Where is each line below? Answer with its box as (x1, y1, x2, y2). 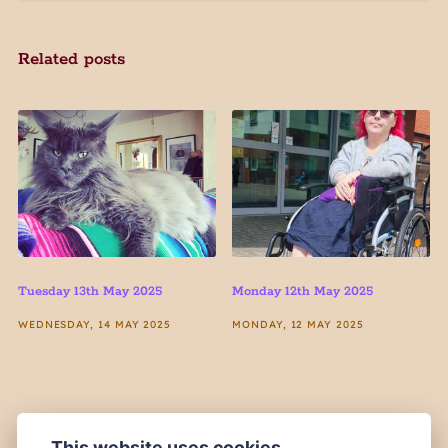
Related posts (17, 49, 125, 71)
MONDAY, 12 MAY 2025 (232, 317, 364, 331)
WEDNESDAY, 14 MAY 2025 (17, 317, 172, 331)
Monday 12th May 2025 (232, 282, 374, 300)
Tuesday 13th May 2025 (17, 282, 162, 300)
